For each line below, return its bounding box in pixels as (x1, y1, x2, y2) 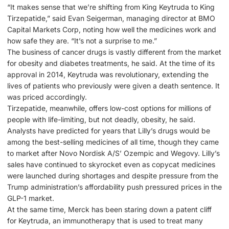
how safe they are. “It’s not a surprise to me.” (7, 36, 157, 45)
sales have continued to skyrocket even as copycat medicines (7, 160, 215, 169)
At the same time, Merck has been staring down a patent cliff (7, 205, 212, 214)
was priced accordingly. (7, 93, 87, 102)
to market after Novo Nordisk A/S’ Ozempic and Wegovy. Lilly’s (7, 149, 220, 158)
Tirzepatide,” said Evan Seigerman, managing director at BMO (7, 14, 215, 23)
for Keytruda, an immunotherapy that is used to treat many (7, 216, 203, 225)
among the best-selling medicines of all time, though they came (7, 138, 219, 147)
